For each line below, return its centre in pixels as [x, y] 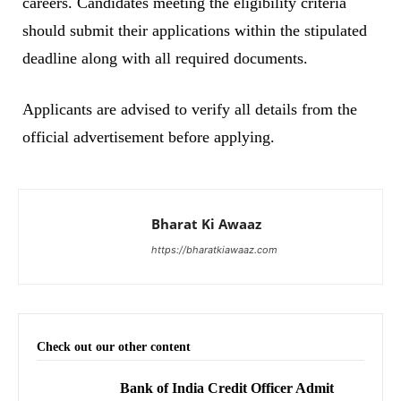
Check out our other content [114, 346]
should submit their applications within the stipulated [195, 30]
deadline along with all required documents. [165, 58]
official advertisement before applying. [149, 137]
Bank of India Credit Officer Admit [227, 388]
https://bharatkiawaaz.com [214, 249]
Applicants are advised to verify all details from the [190, 109]
